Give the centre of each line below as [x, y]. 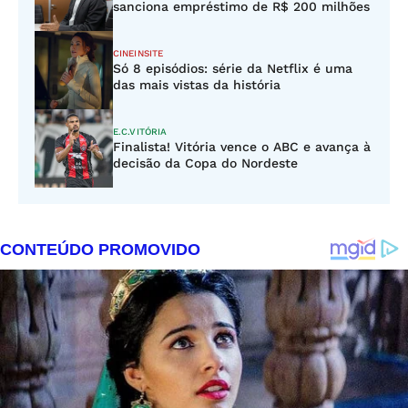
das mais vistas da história [197, 85]
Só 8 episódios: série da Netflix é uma [233, 68]
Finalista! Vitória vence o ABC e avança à [242, 147]
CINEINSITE [138, 53]
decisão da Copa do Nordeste [205, 163]
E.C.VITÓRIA [140, 132]
